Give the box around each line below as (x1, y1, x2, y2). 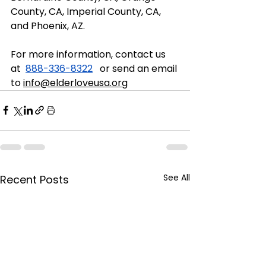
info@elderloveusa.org (23, 75, 128, 90)
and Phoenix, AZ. (11, 18, 87, 33)
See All (163, 171, 190, 183)
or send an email (93, 61, 179, 75)
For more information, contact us (11, 47, 168, 61)
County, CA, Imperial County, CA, (11, 4, 163, 18)
